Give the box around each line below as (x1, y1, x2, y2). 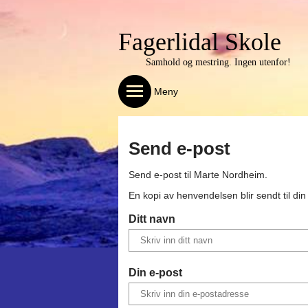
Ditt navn (129, 212, 175, 225)
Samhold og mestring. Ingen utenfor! (146, 57, 291, 67)
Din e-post (129, 266, 182, 279)
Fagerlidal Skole (118, 28, 281, 56)
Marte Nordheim (194, 169, 265, 181)
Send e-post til (129, 169, 194, 181)
